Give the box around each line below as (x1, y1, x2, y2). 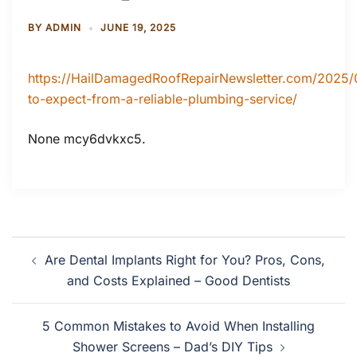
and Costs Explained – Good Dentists (67, 273, 290, 288)
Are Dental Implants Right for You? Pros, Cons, (45, 252, 325, 268)
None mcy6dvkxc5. (28, 131, 146, 147)
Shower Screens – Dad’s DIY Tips (72, 339, 273, 355)
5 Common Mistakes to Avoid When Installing (42, 318, 315, 334)
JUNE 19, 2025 (100, 22, 176, 33)
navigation (11, 257, 110, 282)
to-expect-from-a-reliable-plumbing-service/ (28, 91, 297, 107)
